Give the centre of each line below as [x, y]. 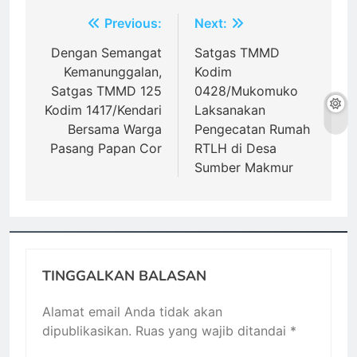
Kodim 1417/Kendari [103, 110]
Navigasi [81, 27]
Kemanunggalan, [113, 72]
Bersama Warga [115, 129]
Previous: [133, 24]
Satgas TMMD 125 [106, 91]
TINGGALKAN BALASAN [124, 276]
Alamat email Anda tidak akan [132, 312]
